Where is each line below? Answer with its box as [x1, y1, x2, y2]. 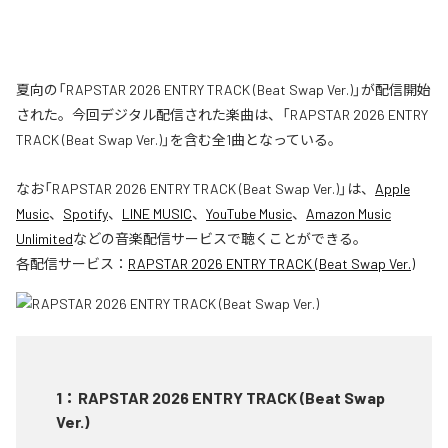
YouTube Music [206, 204, 292, 222]
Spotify [63, 204, 108, 222]
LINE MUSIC [122, 204, 192, 222]
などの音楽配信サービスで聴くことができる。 [73, 229, 367, 247]
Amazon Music [306, 204, 391, 222]
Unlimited [16, 229, 73, 247]
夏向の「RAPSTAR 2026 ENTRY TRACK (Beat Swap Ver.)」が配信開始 [16, 80, 431, 98]
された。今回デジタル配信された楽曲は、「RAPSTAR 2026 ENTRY [16, 105, 428, 123]
